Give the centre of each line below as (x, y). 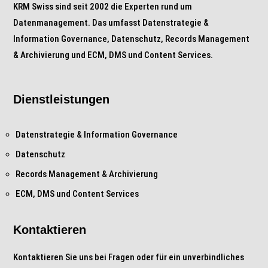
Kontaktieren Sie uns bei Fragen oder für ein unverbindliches (129, 258)
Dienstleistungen (62, 100)
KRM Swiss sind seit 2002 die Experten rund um (103, 7)
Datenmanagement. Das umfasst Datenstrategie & (111, 23)
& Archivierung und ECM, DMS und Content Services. (113, 55)
